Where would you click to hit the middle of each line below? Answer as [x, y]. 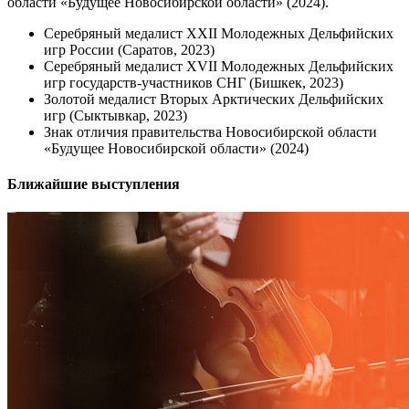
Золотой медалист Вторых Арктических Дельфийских [214, 99]
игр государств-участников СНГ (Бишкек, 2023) [194, 82]
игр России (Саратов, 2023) [129, 49]
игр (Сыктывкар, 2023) [115, 115]
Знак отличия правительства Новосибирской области [210, 131]
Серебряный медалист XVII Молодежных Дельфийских [219, 66]
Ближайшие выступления [94, 184]
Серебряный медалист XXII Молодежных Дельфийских [219, 33]
